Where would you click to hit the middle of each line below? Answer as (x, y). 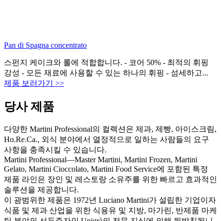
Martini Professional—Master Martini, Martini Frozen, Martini (101, 159)
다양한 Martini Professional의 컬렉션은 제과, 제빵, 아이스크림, (110, 129)
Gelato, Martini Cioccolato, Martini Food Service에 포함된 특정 (106, 169)
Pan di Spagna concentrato (45, 45)
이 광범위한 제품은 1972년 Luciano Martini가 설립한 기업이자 (110, 200)
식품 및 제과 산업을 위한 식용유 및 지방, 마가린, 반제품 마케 (110, 210)
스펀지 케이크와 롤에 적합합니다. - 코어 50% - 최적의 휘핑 (106, 62)
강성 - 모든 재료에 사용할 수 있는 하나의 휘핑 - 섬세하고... (106, 73)
